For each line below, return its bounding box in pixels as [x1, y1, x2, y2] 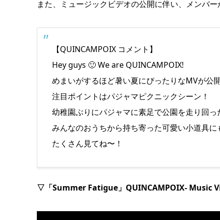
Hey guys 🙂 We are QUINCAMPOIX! [52, 59, 184, 70]
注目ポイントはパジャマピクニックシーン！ [52, 90, 209, 102]
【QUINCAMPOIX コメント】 [52, 43, 157, 55]
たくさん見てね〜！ [52, 137, 123, 149]
